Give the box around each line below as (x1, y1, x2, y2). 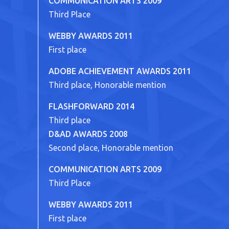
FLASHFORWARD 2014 (49, 102, 134, 111)
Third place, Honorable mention (49, 80, 166, 89)
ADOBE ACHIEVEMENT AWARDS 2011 (49, 66, 191, 76)
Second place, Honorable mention (49, 143, 173, 152)
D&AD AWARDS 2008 (49, 129, 128, 139)
